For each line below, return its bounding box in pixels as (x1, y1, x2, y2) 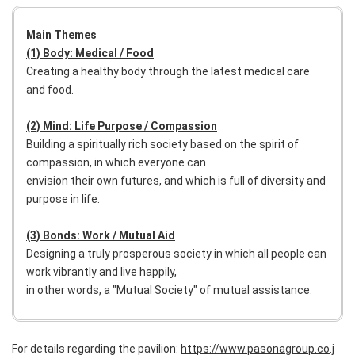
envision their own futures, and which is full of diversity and (26, 174, 326, 187)
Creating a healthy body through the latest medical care (26, 64, 310, 78)
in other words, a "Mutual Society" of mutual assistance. (26, 283, 315, 296)
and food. (26, 82, 76, 96)
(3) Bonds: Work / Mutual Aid (26, 228, 175, 242)
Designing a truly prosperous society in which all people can (26, 246, 326, 260)
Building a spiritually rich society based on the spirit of (26, 137, 299, 151)
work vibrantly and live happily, (26, 265, 177, 278)
